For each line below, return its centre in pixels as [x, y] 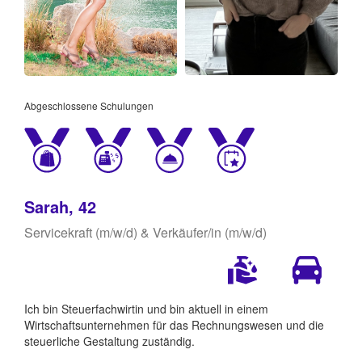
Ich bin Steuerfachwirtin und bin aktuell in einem [146, 308]
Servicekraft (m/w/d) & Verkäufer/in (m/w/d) [145, 232]
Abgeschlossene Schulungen [89, 105]
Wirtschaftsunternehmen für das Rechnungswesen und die [174, 324]
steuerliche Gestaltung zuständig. [109, 341]
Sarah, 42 [60, 206]
